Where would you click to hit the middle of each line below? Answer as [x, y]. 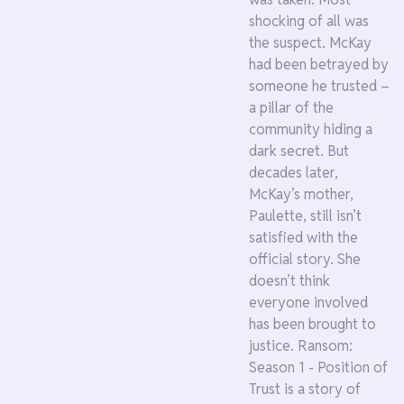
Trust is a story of [305, 389]
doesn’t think [289, 281]
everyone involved [308, 303]
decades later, [294, 173]
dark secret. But [299, 151]
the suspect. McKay [310, 43]
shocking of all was [309, 21]
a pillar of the [291, 108]
